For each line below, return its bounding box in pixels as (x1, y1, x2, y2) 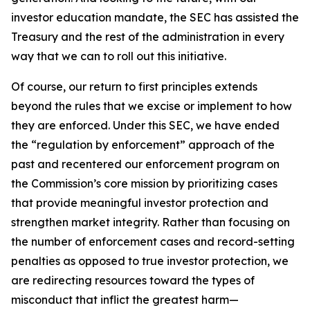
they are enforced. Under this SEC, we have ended (11, 118, 280, 132)
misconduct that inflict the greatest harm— (11, 293, 239, 307)
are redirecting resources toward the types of (11, 273, 255, 287)
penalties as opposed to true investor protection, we (11, 254, 289, 268)
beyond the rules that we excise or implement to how (11, 99, 292, 113)
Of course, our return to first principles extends (11, 80, 257, 93)
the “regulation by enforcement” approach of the (11, 138, 275, 152)
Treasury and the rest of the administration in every (11, 30, 284, 44)
